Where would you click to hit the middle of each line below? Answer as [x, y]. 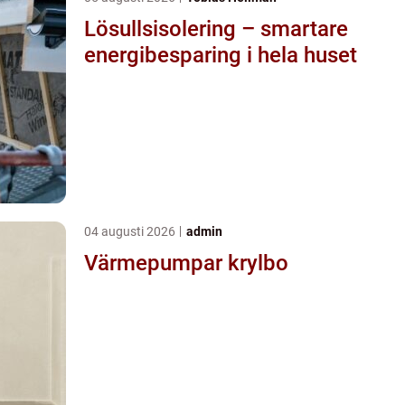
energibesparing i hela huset [221, 55]
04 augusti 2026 [131, 231]
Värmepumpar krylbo [186, 263]
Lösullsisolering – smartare [216, 28]
